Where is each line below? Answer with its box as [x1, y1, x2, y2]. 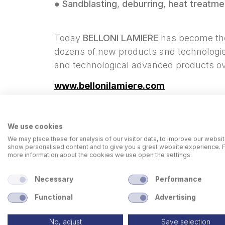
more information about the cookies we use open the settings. [8, 151, 192, 159]
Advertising [155, 193, 196, 201]
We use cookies [8, 122, 63, 131]
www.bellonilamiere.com [54, 80, 165, 91]
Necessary [34, 175, 73, 183]
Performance [155, 175, 202, 183]
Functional [34, 193, 73, 201]
